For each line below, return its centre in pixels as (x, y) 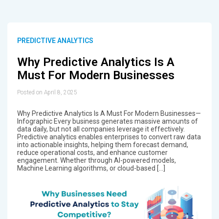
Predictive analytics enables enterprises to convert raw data (109, 137)
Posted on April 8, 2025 (47, 92)
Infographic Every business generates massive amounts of (107, 121)
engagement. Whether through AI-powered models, (96, 160)
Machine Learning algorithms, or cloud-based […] (91, 168)
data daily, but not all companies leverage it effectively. (101, 129)
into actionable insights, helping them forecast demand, (102, 144)
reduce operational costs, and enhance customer (92, 152)
